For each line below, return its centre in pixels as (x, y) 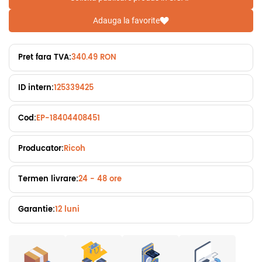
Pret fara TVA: (45, 58)
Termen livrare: (48, 180)
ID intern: (36, 88)
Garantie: (37, 210)
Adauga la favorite (126, 21)
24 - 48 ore (100, 180)
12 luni (67, 210)
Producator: (41, 149)
